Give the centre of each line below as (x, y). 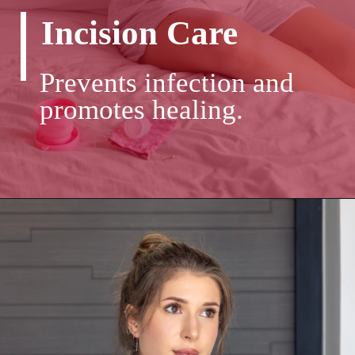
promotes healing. (145, 109)
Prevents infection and (167, 82)
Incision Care (140, 32)
